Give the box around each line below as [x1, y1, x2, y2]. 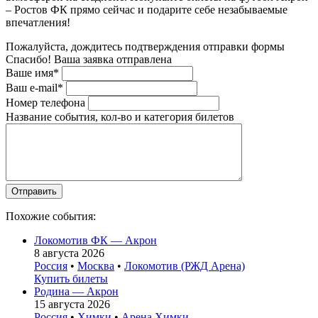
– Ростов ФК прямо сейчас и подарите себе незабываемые [6, 3, 287, 16]
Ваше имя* [6, 66, 59, 79]
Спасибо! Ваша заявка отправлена [6, 53, 172, 65]
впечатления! [6, 16, 70, 28]
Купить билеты [34, 272, 108, 285]
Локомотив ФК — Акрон [34, 234, 157, 246]
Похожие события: [6, 209, 96, 222]
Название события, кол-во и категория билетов [6, 110, 234, 123]
